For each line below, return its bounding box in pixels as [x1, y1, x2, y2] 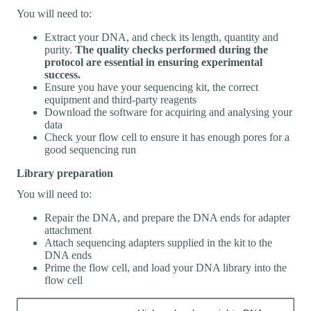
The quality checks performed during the [75, 43, 268, 56]
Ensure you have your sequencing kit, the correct [44, 81, 258, 93]
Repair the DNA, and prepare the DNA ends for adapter [44, 211, 290, 224]
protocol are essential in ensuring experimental [44, 56, 262, 68]
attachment [44, 224, 92, 236]
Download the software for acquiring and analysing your [44, 106, 292, 118]
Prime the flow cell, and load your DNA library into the [44, 261, 287, 274]
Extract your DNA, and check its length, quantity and [44, 31, 278, 43]
